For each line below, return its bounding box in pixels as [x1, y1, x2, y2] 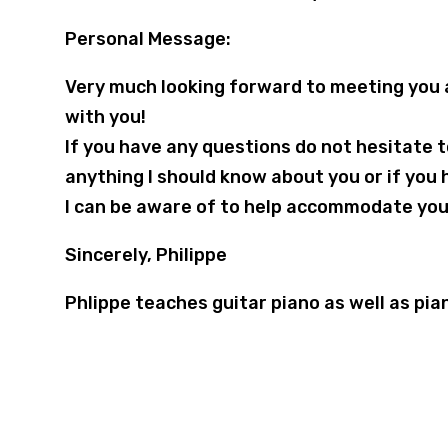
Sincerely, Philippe [64, 243, 227, 266]
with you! [64, 105, 146, 128]
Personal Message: [64, 27, 231, 50]
